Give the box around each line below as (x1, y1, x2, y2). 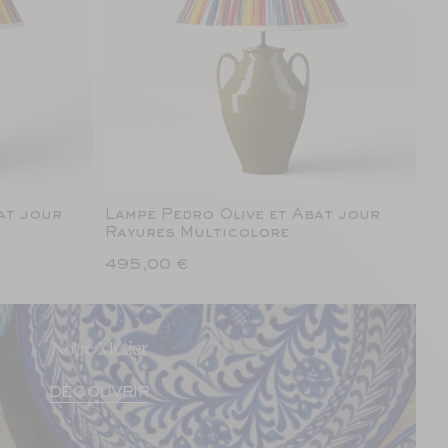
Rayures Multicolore (105, 226, 289, 240)
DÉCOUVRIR (49, 386, 149, 400)
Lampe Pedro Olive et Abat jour (105, 208, 380, 222)
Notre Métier (51, 337, 147, 359)
